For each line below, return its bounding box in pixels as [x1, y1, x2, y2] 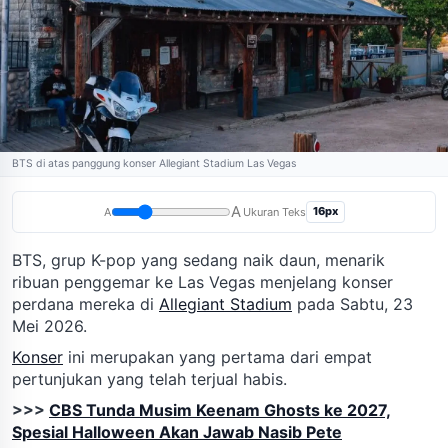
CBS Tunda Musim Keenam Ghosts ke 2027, [49, 399, 391, 420]
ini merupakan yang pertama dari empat [63, 346, 372, 367]
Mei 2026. [12, 315, 87, 336]
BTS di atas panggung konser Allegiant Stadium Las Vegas [12, 156, 296, 170]
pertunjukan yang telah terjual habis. [12, 368, 287, 389]
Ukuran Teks [242, 204, 306, 219]
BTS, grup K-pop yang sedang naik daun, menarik [12, 249, 385, 270]
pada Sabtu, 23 [292, 293, 413, 314]
